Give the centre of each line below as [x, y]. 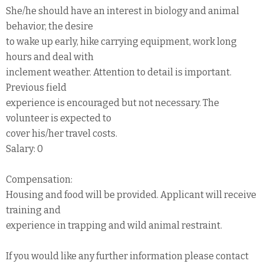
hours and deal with [50, 57]
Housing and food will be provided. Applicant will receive [131, 194]
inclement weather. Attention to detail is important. [119, 72]
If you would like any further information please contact [127, 256]
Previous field [36, 87]
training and [33, 210]
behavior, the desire [49, 26]
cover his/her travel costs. [62, 133]
